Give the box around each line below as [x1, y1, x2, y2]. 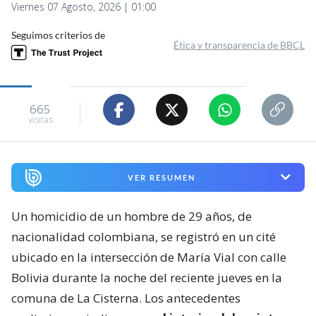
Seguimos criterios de [11, 29, 105, 42]
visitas [28, 113, 53, 126]
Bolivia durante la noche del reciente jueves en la [11, 269, 282, 286]
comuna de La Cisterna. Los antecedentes [11, 289, 241, 306]
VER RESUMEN [127, 172, 195, 182]
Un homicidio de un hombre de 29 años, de [11, 207, 252, 224]
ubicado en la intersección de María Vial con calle [11, 248, 286, 265]
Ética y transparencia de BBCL [174, 39, 305, 51]
